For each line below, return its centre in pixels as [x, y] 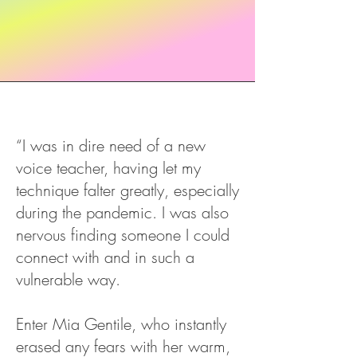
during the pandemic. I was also [122, 212]
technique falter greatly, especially [127, 190]
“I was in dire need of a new [111, 145]
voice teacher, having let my [108, 168]
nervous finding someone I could [123, 235]
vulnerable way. [68, 279]
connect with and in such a [105, 257]
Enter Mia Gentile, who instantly [121, 324]
